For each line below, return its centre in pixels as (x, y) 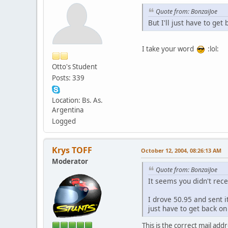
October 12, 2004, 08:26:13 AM (181, 150)
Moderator (70, 161)
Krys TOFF (72, 150)
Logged (64, 121)
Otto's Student (75, 66)
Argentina (68, 110)
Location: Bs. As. (77, 100)
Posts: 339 (68, 78)
